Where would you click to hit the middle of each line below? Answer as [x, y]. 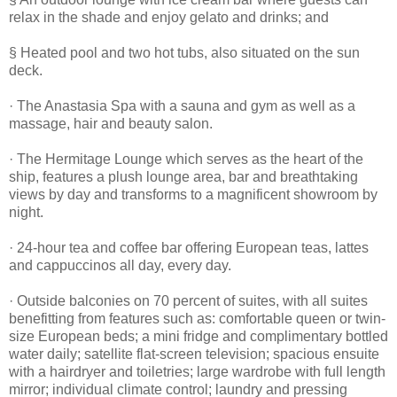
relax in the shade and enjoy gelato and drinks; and [169, 17]
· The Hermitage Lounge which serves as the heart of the [186, 159]
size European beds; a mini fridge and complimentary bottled [198, 336]
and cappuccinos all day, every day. [120, 265]
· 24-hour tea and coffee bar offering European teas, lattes [189, 247]
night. [26, 212]
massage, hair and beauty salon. [111, 123]
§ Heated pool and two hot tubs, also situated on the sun [184, 52]
